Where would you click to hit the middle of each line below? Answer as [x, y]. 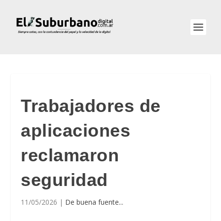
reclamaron [70, 155]
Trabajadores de [91, 106]
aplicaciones [76, 130]
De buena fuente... [94, 202]
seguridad [64, 180]
